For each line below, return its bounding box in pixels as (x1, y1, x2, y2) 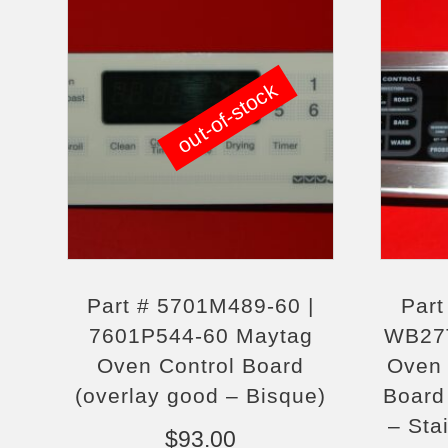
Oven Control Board (97, 354, 305, 377)
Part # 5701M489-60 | (87, 294, 315, 317)
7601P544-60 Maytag (88, 324, 313, 347)
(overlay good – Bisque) (75, 384, 327, 407)
